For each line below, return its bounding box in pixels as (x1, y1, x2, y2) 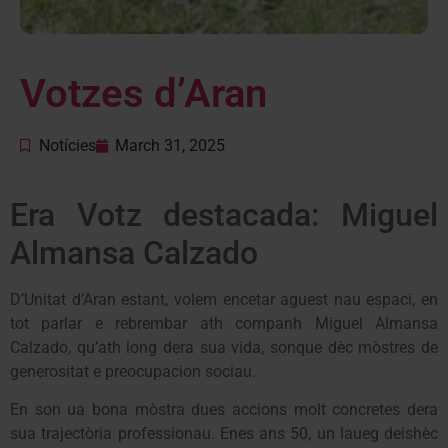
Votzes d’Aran (20, 70, 267, 118)
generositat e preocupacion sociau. (10, 362, 256, 382)
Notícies (39, 136, 96, 156)
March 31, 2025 (115, 136, 225, 156)
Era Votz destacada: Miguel (10, 196, 438, 235)
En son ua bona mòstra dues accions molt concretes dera (10, 400, 438, 420)
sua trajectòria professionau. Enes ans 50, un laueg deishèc (10, 424, 438, 444)
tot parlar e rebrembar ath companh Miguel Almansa (10, 314, 438, 334)
